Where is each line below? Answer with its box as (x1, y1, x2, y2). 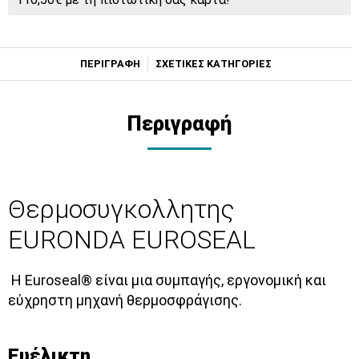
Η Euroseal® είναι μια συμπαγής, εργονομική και (11, 272, 326, 289)
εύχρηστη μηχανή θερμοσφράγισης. (8, 292, 242, 309)
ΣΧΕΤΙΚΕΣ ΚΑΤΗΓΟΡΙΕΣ (155, 58, 272, 71)
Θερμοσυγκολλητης (8, 194, 235, 225)
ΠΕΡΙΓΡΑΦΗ (80, 58, 141, 71)
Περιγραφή (127, 111, 232, 136)
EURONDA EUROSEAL (8, 224, 256, 256)
